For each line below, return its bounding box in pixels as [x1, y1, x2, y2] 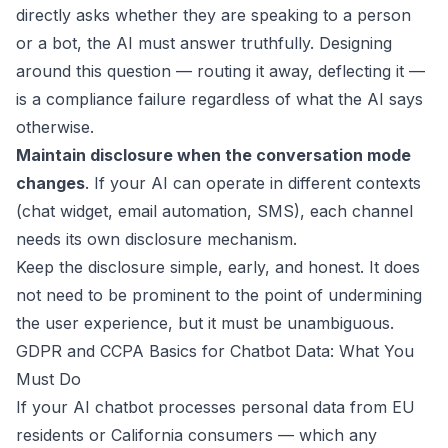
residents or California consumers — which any [16, 425, 377, 445]
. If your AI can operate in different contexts [85, 173, 421, 193]
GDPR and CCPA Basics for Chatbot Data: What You [16, 341, 414, 361]
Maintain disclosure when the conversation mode [16, 145, 411, 165]
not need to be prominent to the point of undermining [16, 285, 422, 305]
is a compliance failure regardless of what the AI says [16, 89, 423, 109]
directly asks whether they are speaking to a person [16, 5, 411, 25]
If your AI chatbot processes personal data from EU [16, 397, 415, 417]
